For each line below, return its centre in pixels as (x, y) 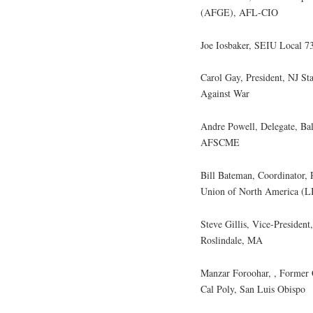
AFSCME (220, 143)
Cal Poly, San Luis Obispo (253, 289)
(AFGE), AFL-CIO (239, 12)
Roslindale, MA (232, 240)
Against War (225, 94)
